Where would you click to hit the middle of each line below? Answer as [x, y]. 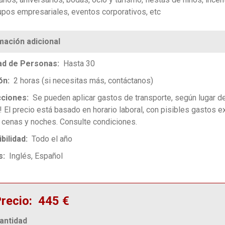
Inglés [20, 156]
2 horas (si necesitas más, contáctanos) [83, 81]
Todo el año [52, 139]
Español [48, 156]
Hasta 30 [79, 64]
